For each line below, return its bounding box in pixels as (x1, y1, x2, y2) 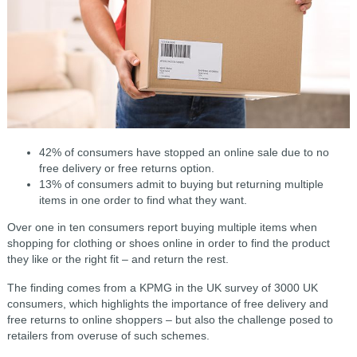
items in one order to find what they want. (38, 193, 247, 206)
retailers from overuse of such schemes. (6, 328, 210, 342)
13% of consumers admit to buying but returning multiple (38, 177, 324, 190)
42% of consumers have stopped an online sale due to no (38, 145, 329, 159)
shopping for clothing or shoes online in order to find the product (6, 236, 330, 249)
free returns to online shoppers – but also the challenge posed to (6, 312, 333, 326)
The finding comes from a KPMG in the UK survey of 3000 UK (6, 280, 318, 294)
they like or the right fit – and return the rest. (6, 252, 229, 265)
